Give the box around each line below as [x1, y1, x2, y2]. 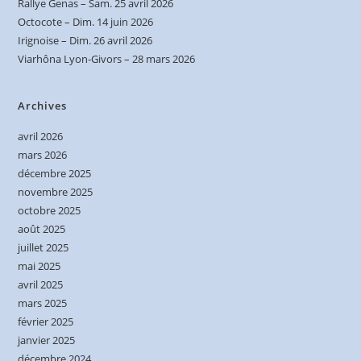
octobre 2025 [18, 202, 81, 218]
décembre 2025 [18, 165, 92, 180]
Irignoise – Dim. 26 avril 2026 [18, 32, 153, 48]
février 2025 [18, 313, 74, 329]
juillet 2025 [18, 239, 69, 255]
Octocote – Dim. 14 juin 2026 [18, 14, 154, 29]
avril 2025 [18, 276, 64, 292]
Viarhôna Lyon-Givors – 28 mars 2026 [18, 51, 196, 66]
